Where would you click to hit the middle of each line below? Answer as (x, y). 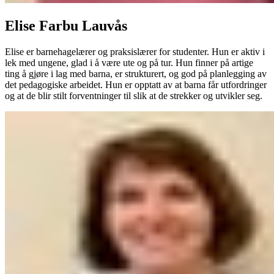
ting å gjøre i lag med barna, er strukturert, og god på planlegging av (136, 74)
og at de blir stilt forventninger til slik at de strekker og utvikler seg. (134, 96)
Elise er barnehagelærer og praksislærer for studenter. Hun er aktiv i (135, 52)
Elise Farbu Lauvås (66, 26)
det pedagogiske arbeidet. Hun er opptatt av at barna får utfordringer (136, 85)
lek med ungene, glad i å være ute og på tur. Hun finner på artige (129, 63)
